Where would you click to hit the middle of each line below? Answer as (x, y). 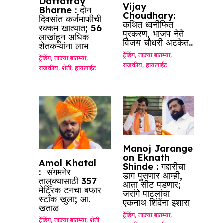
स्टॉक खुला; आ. (65, 199)
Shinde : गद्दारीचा (154, 167)
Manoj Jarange (158, 149)
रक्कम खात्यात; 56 (70, 28)
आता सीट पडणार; (152, 185)
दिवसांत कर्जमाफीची (70, 19)
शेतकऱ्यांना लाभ (64, 46)
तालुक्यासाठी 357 (68, 181)
